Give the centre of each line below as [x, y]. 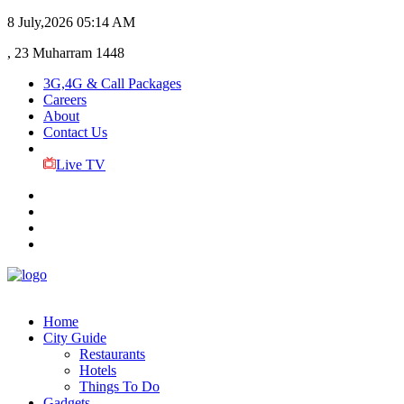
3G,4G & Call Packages [112, 83]
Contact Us [75, 132]
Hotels [98, 370]
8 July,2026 [40, 22]
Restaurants [112, 354]
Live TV [80, 165]
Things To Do [119, 386]
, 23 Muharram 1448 [66, 53]
